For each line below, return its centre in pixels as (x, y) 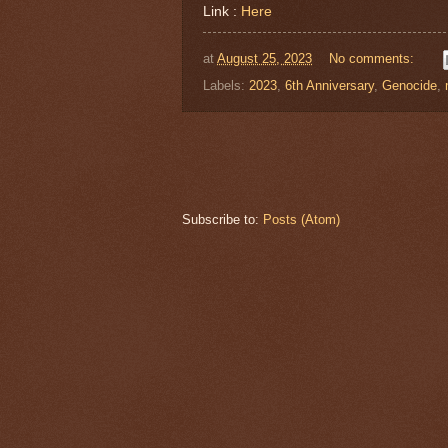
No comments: (373, 58)
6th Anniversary (329, 85)
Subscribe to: (222, 219)
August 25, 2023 (264, 58)
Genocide (409, 85)
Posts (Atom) (301, 219)
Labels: (226, 85)
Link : (222, 12)
